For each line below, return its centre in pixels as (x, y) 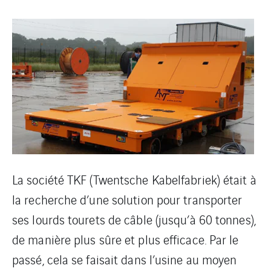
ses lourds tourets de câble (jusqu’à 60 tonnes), (134, 219)
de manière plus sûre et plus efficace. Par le (126, 239)
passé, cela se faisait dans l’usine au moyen (125, 259)
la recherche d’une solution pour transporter (127, 199)
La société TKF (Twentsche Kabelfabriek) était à (134, 179)
